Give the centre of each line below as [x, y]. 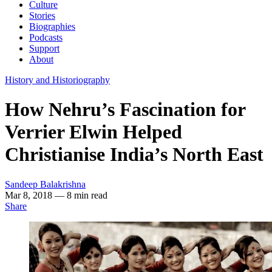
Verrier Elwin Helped [93, 132]
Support [44, 48]
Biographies [52, 26]
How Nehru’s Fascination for [125, 110]
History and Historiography [57, 80]
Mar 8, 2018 [30, 195]
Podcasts [46, 37]
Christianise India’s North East [134, 155]
